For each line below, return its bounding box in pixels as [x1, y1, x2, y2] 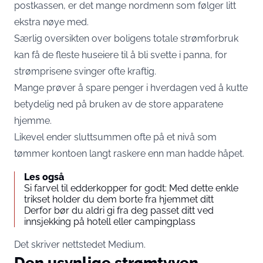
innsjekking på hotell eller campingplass [24, 216, 195, 228]
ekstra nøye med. [14, 16, 89, 28]
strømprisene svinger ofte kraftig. [14, 66, 156, 77]
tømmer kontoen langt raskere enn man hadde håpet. [14, 148, 244, 160]
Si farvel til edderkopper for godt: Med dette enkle [24, 183, 238, 194]
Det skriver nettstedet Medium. [14, 239, 146, 251]
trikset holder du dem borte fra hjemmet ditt [24, 194, 214, 205]
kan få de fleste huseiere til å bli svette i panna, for [14, 49, 227, 61]
